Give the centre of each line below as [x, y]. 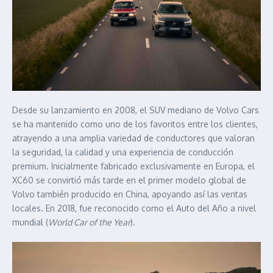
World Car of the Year [89, 222]
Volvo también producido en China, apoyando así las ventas [130, 194]
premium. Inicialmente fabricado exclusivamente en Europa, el [133, 166]
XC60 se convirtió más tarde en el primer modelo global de [129, 180]
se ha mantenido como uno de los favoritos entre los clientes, [135, 124]
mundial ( [30, 222]
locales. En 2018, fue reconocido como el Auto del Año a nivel [134, 208]
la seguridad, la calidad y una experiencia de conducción [123, 152]
